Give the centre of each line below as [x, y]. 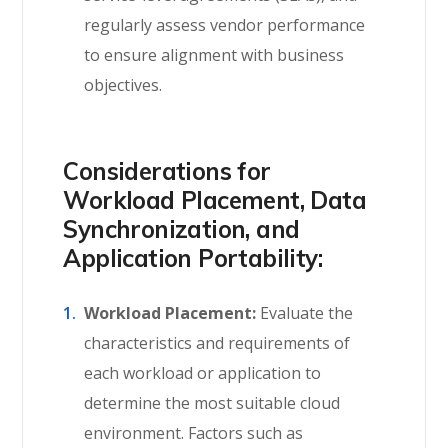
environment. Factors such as [194, 433]
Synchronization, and [181, 229]
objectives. [123, 85]
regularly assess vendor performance [225, 25]
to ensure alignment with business [214, 55]
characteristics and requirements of [217, 343]
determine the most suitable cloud [212, 403]
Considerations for [167, 171]
